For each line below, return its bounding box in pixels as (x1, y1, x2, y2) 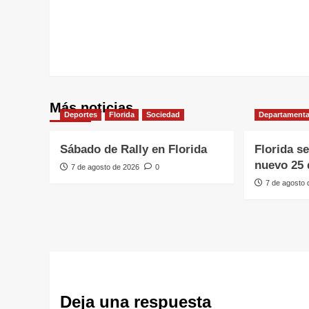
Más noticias (50, 99, 133, 115)
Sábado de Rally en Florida (60, 142, 207, 156)
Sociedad (146, 110, 180, 119)
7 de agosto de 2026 (71, 162, 139, 171)
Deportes (64, 110, 97, 119)
